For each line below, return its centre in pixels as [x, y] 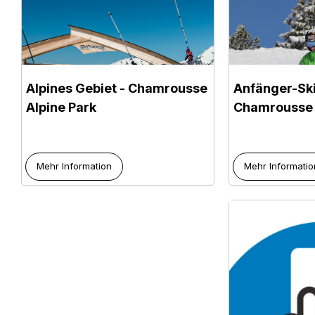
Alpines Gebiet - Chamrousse [117, 88]
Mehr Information [75, 166]
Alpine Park [62, 107]
